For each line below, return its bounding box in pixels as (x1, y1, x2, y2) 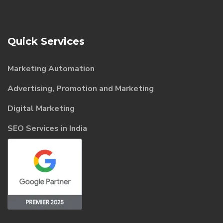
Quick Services (7, 35, 85, 47)
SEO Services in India (7, 122, 87, 134)
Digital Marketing (7, 103, 75, 114)
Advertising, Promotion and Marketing (7, 83, 154, 94)
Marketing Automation (7, 63, 95, 74)
